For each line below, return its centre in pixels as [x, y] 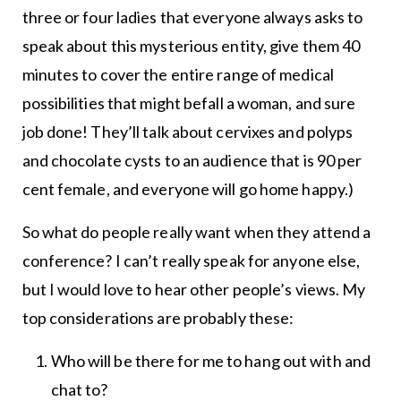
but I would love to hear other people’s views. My [194, 290]
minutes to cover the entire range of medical [178, 75]
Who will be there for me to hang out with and [211, 361]
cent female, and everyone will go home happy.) [189, 189]
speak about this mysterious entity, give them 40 [191, 46]
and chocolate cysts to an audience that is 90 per [192, 161]
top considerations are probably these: [159, 318]
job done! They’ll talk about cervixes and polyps [188, 132]
